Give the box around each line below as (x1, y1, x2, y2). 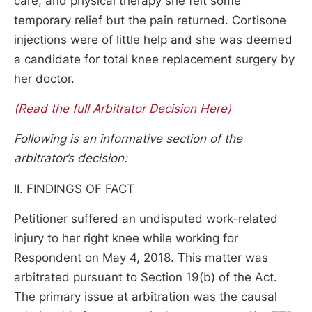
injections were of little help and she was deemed (14, 32, 292, 47)
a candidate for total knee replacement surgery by (14, 52, 295, 66)
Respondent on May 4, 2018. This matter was (14, 250, 268, 265)
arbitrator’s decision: (14, 151, 127, 166)
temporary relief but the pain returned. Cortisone (14, 13, 286, 27)
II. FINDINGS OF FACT (14, 181, 134, 196)
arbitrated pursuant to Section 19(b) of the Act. (14, 270, 277, 284)
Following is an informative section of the (14, 132, 242, 146)
